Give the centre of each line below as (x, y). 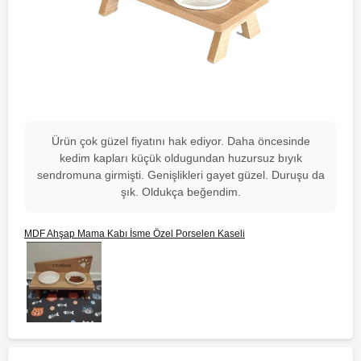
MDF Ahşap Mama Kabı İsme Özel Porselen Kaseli (135, 234)
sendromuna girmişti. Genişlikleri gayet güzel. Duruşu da (180, 175)
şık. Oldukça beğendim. (180, 192)
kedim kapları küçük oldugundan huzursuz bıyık (180, 158)
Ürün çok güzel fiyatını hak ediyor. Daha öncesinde (180, 141)
